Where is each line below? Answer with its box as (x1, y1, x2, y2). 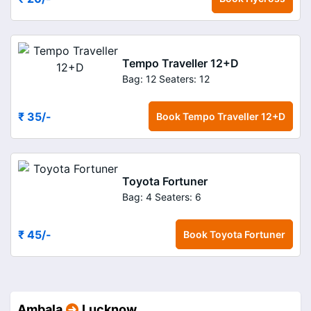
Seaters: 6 (155, 190, 201, 203)
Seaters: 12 (159, 72, 210, 85)
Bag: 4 (122, 190, 152, 203)
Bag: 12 (122, 72, 156, 85)
